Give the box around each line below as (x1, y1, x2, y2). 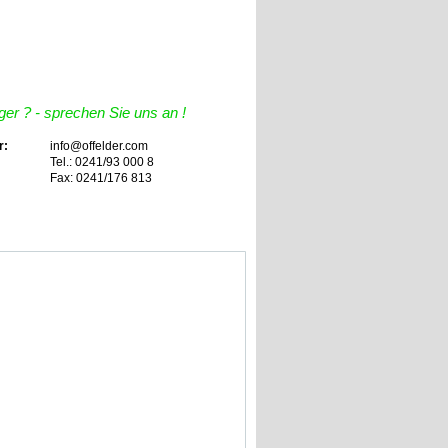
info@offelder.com (50, 139, 148, 154)
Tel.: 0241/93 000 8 (50, 155, 154, 170)
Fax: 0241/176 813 (50, 171, 152, 186)
